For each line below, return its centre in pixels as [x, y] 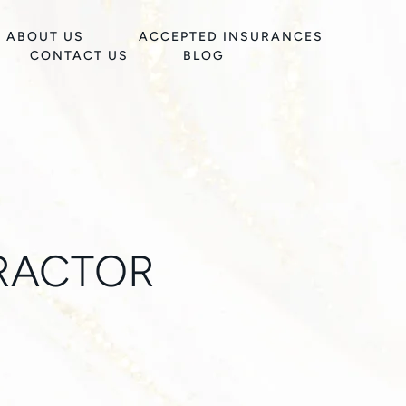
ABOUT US [46, 37]
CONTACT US [80, 56]
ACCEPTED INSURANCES [232, 37]
